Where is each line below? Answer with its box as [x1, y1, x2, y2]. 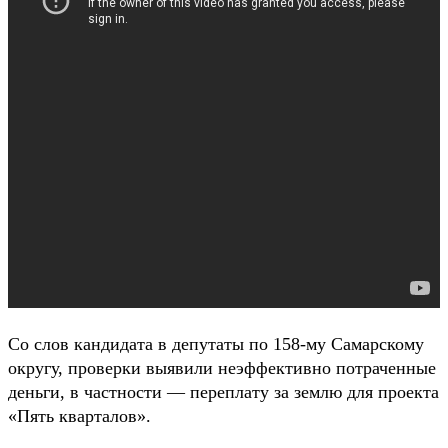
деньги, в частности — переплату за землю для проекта [8, 381, 439, 402]
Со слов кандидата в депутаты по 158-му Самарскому [8, 333, 424, 354]
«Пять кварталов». [8, 405, 151, 426]
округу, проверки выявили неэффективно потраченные [8, 357, 436, 378]
